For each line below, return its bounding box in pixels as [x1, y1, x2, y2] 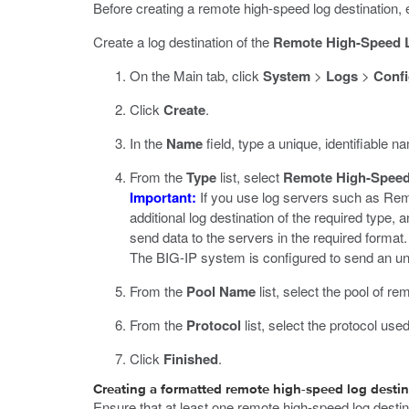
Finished [163, 349, 218, 369]
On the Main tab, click [130, 66, 263, 85]
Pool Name [186, 281, 256, 301]
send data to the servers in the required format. [130, 227, 407, 246]
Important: [130, 187, 196, 207]
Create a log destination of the [93, 32, 273, 51]
